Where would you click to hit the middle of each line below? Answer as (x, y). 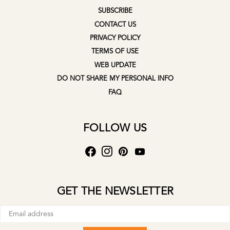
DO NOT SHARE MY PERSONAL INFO (115, 79)
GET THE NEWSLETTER (115, 191)
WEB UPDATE (115, 65)
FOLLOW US (115, 128)
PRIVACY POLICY (115, 38)
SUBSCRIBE (115, 11)
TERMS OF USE (115, 52)
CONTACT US (115, 24)
